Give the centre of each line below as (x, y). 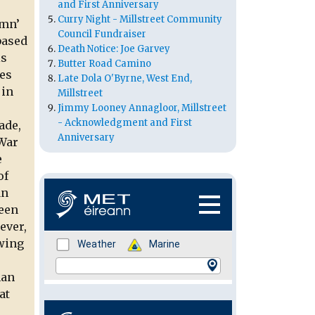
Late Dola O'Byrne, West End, (125, 79)
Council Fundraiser (102, 34)
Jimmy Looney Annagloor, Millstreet (142, 108)
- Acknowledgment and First (125, 123)
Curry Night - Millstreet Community (140, 20)
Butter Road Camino (104, 64)
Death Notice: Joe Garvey (114, 49)
